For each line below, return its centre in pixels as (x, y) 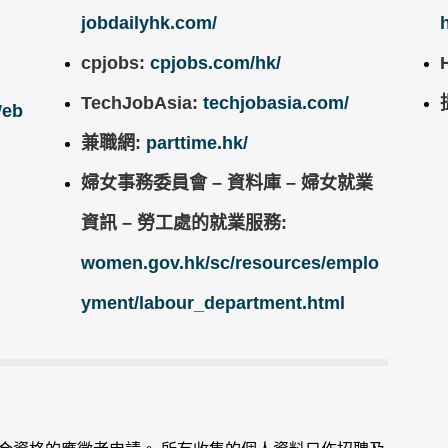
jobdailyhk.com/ (149, 22)
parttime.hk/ (197, 142)
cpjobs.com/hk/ (216, 62)
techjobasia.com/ (276, 102)
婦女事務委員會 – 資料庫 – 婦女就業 (227, 182)
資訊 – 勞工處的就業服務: (184, 222)
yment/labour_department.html (213, 302)
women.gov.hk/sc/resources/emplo (230, 262)
